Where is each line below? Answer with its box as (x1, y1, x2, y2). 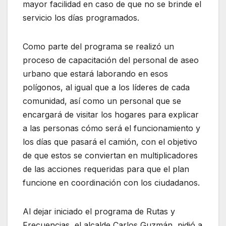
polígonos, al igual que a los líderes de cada (23, 82, 190, 92)
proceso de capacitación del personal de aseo (23, 54, 199, 65)
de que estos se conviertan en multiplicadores (23, 150, 198, 160)
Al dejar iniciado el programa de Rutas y (23, 206, 175, 216)
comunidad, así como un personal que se (23, 95, 181, 106)
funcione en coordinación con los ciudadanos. (23, 177, 200, 188)
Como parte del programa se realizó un (23, 41, 174, 51)
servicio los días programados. (23, 12, 139, 23)
